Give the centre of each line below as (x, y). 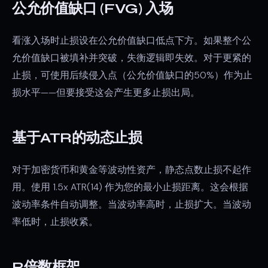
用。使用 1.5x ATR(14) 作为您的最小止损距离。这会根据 (130, 187)
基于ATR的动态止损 (77, 138)
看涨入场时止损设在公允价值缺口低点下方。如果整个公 (132, 40)
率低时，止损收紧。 (55, 222)
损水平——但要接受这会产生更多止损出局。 (106, 92)
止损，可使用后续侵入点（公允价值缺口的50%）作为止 (132, 75)
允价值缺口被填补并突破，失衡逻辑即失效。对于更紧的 (132, 58)
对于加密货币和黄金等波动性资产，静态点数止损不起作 (132, 170)
